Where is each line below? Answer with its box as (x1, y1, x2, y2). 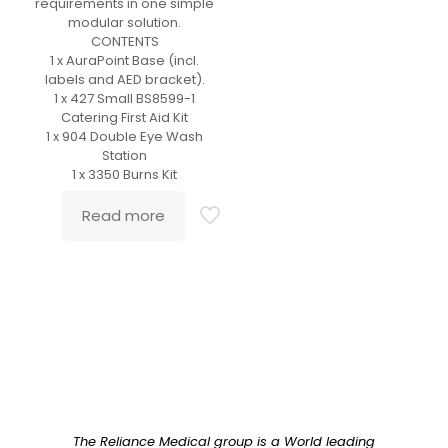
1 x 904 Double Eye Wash (46, 126, 204, 146)
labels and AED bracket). (44, 69, 205, 89)
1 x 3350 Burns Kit (72, 164, 178, 184)
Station (102, 145, 148, 165)
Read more (82, 204, 166, 226)
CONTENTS (90, 31, 159, 51)
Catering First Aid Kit (61, 107, 189, 127)
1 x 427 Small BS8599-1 (54, 88, 196, 108)
